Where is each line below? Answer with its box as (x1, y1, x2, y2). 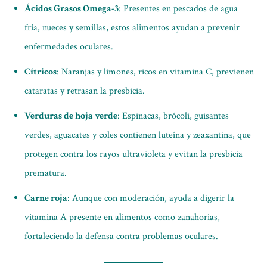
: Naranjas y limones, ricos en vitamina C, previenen (57, 66, 254, 78)
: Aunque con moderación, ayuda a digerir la (67, 192, 234, 204)
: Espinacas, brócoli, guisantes (117, 110, 229, 122)
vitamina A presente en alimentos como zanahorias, (24, 211, 220, 223)
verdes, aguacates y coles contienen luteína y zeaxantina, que (24, 129, 251, 141)
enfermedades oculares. (24, 41, 113, 53)
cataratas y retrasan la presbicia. (24, 85, 145, 97)
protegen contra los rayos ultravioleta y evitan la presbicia (24, 148, 243, 160)
